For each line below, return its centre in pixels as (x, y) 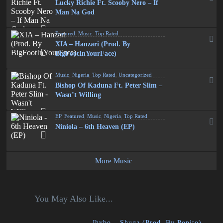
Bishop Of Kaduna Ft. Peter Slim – (109, 85)
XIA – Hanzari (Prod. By (93, 44)
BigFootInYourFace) (86, 54)
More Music (114, 161)
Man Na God (75, 12)
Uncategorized (135, 75)
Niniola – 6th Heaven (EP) (95, 127)
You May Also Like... (73, 199)
